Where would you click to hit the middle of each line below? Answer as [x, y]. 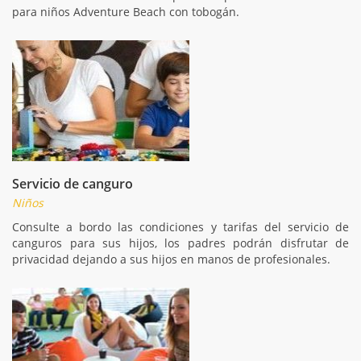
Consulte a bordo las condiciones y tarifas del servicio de [180, 226]
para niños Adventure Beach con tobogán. [126, 11]
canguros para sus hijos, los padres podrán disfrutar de [180, 243]
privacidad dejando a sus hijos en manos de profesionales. [171, 259]
